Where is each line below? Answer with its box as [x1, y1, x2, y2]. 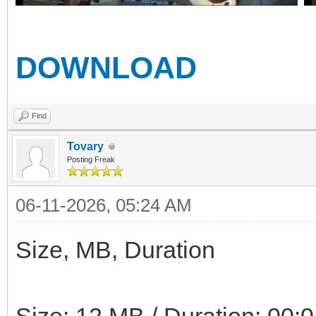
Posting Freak [67, 155, 115, 164]
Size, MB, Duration [16, 236, 215, 263]
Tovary [67, 140, 104, 152]
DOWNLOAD [16, 51, 197, 85]
